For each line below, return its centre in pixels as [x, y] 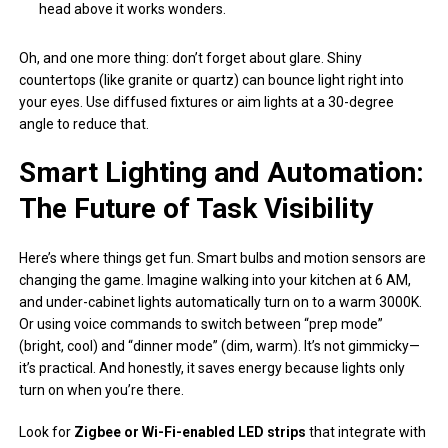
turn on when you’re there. [102, 389]
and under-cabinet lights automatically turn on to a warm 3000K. [221, 301]
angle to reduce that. [84, 123]
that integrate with [366, 431]
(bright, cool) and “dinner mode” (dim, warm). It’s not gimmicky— [220, 345]
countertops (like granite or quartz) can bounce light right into [212, 79]
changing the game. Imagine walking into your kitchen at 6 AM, [215, 279]
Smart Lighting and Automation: [222, 172]
